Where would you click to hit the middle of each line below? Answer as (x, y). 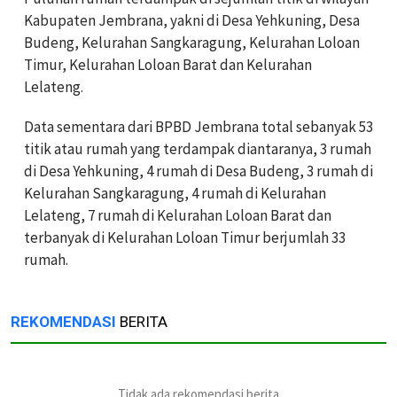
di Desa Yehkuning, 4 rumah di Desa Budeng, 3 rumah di (198, 171)
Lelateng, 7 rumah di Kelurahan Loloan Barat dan (178, 215)
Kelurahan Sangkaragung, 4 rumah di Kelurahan (175, 193)
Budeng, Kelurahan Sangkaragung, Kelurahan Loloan (192, 42)
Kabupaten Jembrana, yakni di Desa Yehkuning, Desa (192, 20)
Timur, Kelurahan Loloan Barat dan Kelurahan (168, 64)
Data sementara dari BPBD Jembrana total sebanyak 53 (198, 126)
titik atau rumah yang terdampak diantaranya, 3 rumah (198, 148)
